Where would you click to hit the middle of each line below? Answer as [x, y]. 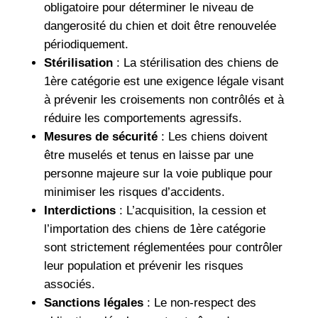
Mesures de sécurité [100, 136]
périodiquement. [86, 44]
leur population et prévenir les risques [143, 265]
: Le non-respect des [199, 302]
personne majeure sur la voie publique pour [158, 173]
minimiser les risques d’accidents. [134, 192]
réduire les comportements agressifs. [143, 118]
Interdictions [79, 210]
